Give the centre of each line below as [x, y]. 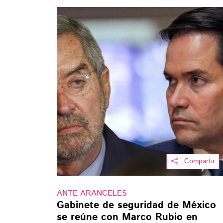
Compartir [199, 162]
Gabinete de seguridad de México [136, 206]
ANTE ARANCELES [92, 194]
